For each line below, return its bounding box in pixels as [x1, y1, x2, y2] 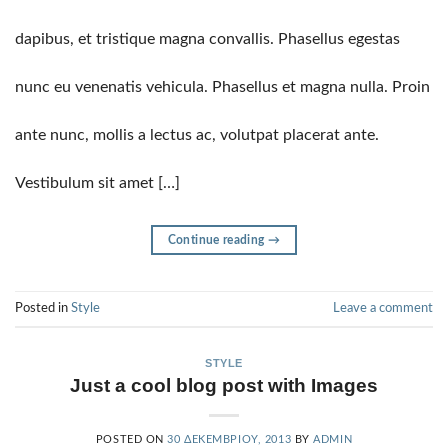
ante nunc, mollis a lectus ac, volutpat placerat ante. [15, 126, 379, 143]
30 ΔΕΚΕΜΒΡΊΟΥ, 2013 [167, 434, 292, 446]
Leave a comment [333, 301, 433, 314]
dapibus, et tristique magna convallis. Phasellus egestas [15, 30, 400, 47]
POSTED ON [95, 434, 168, 446]
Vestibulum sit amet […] [15, 174, 180, 191]
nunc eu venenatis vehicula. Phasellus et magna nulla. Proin [15, 78, 430, 95]
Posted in [15, 301, 71, 314]
